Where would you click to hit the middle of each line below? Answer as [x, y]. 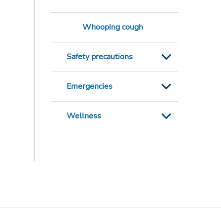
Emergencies [89, 87]
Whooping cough [112, 27]
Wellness [84, 116]
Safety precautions [99, 57]
